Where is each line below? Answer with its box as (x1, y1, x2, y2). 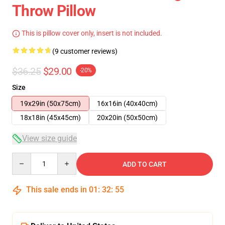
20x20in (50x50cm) (97, 114, 158, 122)
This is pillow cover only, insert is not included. (20, 29, 162, 37)
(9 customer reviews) (52, 47, 118, 55)
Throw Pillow (12, 2, 95, 20)
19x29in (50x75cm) (20, 99, 81, 107)
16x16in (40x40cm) (97, 99, 158, 107)
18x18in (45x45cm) (20, 114, 81, 122)
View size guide (22, 134, 77, 143)
